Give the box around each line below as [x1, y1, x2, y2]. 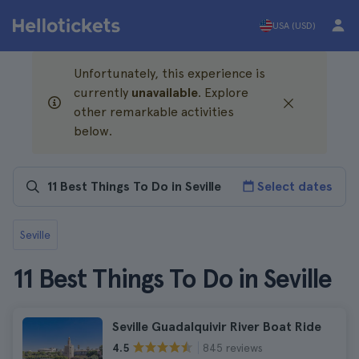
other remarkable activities [74, 104, 234, 119]
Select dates [257, 179, 333, 194]
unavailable [131, 85, 198, 100]
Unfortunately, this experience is [74, 66, 265, 81]
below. [74, 123, 112, 139]
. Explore [198, 85, 248, 100]
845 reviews [203, 341, 263, 354]
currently [74, 85, 131, 100]
